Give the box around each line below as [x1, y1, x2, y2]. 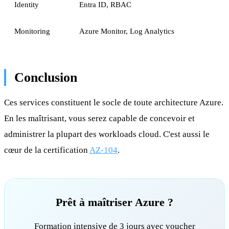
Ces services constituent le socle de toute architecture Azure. [4, 97, 223, 107]
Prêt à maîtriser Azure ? [56, 196, 173, 209]
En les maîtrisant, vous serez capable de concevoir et [4, 113, 195, 123]
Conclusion [14, 70, 77, 85]
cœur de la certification [4, 145, 89, 155]
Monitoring [14, 26, 50, 35]
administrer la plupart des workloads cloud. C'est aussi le [4, 129, 210, 139]
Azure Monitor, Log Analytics [79, 26, 174, 35]
